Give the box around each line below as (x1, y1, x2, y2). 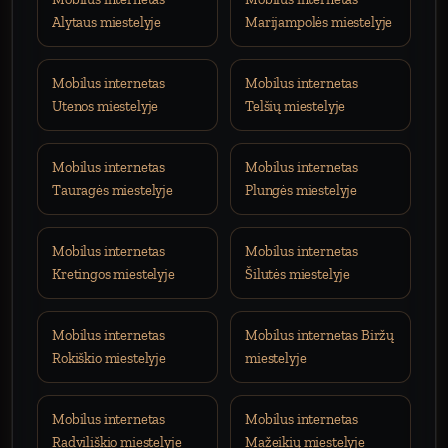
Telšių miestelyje (245, 97, 346, 115)
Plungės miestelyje (245, 181, 358, 199)
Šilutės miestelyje (245, 265, 351, 283)
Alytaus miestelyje (52, 13, 162, 31)
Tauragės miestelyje (52, 181, 173, 199)
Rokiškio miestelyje (52, 349, 166, 367)
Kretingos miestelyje (52, 265, 175, 283)
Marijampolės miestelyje (245, 13, 393, 31)
